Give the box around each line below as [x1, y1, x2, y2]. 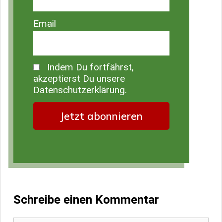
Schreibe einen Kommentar [13, 192, 159, 207]
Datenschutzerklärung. [33, 84, 127, 96]
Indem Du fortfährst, [44, 61, 134, 73]
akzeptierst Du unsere [33, 73, 125, 85]
